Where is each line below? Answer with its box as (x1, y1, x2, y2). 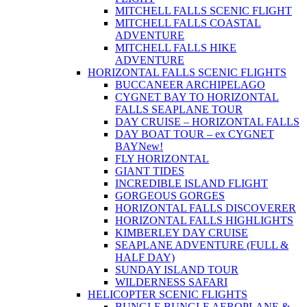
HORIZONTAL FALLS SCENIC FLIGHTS (88, 66, 286, 79)
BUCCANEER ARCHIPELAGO (115, 79, 265, 91)
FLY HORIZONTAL (115, 153, 209, 165)
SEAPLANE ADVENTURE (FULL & (115, 239, 288, 251)
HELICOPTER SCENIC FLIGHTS (88, 288, 247, 301)
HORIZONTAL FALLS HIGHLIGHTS (115, 214, 293, 227)
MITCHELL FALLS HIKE (115, 42, 236, 54)
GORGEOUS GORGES (115, 190, 225, 202)
